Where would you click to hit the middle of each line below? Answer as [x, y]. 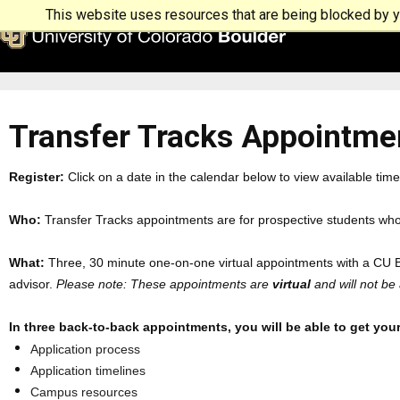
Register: [37, 176]
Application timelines [88, 371]
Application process [85, 350]
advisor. [33, 283]
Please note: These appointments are [164, 283]
